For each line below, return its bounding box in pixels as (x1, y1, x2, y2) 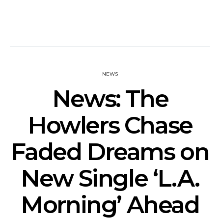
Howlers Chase (27, 111, 192, 139)
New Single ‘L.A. (21, 164, 199, 192)
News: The (52, 84, 168, 113)
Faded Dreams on (11, 137, 209, 166)
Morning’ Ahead (21, 191, 199, 219)
